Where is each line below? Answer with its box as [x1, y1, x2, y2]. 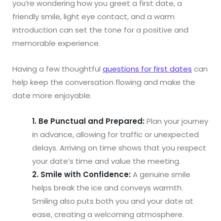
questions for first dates [103, 63, 192, 74]
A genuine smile [131, 169, 190, 180]
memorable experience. [12, 37, 100, 48]
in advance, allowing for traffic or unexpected [32, 129, 199, 140]
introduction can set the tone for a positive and [12, 24, 188, 35]
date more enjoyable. [12, 90, 92, 101]
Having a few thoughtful [12, 63, 103, 74]
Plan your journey [145, 115, 208, 126]
